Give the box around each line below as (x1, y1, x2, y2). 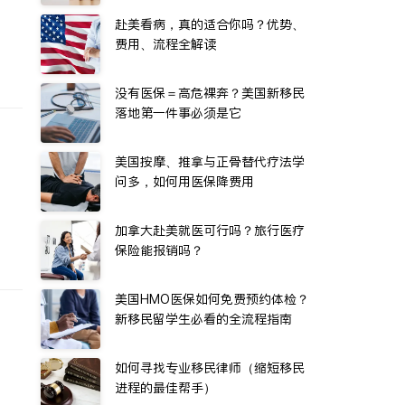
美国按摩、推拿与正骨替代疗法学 (115, 153, 305, 171)
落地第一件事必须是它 (115, 104, 241, 122)
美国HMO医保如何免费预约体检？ (115, 290, 309, 308)
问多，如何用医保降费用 (115, 173, 254, 191)
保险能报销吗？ (115, 241, 203, 259)
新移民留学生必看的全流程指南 (115, 310, 292, 328)
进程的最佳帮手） (115, 379, 216, 397)
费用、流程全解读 (115, 35, 216, 53)
